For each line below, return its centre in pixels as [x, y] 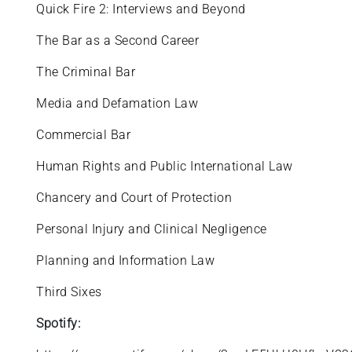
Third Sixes [71, 292]
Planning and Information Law [127, 260]
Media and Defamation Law [117, 103]
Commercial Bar [84, 135]
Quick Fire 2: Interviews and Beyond [143, 9]
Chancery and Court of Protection [136, 198]
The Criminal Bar [88, 72]
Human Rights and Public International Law [167, 166]
